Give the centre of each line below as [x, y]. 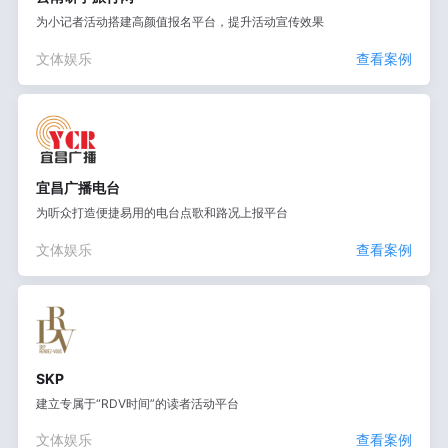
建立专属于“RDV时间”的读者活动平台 [137, 403]
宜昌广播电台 [77, 188]
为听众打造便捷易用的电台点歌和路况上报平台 [161, 212]
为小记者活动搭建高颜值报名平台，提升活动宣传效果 [179, 22]
